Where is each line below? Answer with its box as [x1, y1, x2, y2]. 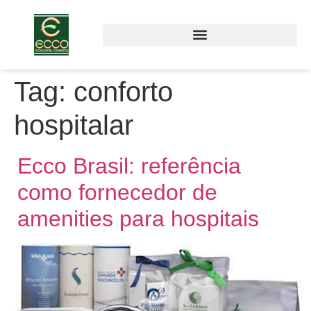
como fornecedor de [17, 180, 217, 205]
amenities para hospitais [17, 206, 259, 231]
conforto [74, 76, 173, 107]
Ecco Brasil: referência [17, 153, 241, 178]
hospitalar [14, 110, 133, 140]
